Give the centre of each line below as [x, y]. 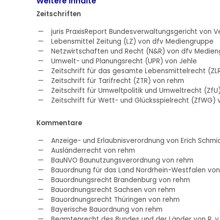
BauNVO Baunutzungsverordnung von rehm [122, 160]
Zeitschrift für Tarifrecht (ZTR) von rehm [117, 81]
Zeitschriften [58, 14]
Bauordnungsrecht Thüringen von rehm [115, 199]
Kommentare [59, 123]
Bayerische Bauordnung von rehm [107, 209]
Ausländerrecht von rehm [93, 150]
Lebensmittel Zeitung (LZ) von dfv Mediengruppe [132, 41]
